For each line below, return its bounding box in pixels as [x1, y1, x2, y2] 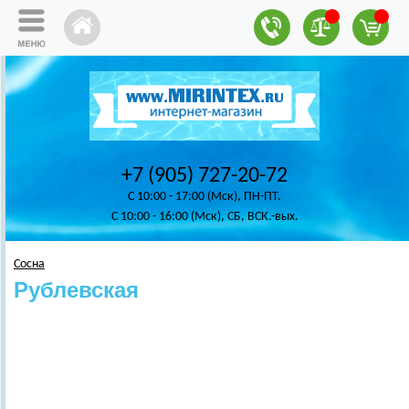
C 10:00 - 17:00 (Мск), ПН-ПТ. [128, 190, 281, 204]
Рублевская [14, 278, 139, 302]
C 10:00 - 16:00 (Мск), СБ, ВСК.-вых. [110, 210, 299, 224]
